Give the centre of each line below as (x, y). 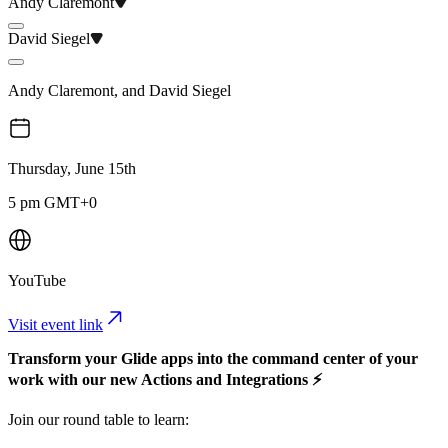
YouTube (37, 281)
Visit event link (55, 325)
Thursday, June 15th (72, 169)
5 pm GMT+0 (52, 203)
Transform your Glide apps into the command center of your (213, 359)
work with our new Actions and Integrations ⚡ (165, 380)
